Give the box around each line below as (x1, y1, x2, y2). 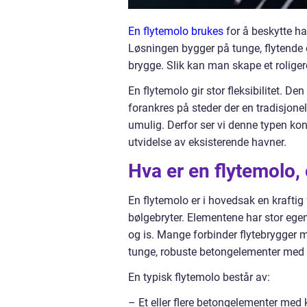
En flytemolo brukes (128, 25, 223, 38)
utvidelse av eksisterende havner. (128, 136, 286, 149)
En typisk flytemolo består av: (128, 271, 270, 284)
